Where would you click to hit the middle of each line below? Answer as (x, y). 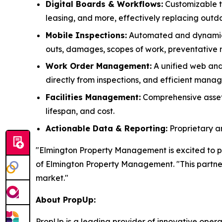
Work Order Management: (99, 66)
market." (52, 178)
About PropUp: (66, 199)
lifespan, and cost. (80, 111)
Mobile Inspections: (86, 35)
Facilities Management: (93, 97)
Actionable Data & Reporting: (107, 128)
